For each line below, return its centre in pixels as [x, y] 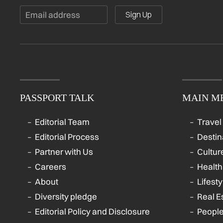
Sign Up [139, 15]
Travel [209, 122]
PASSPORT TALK [57, 98]
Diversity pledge [66, 197]
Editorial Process [67, 137]
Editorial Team [62, 122]
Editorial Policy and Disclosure [92, 212]
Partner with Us [64, 152]
